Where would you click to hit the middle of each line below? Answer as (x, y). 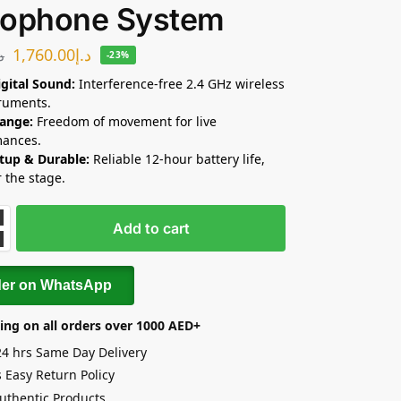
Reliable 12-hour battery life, (178, 158)
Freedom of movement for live (125, 121)
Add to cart (151, 228)
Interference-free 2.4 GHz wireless (182, 83)
